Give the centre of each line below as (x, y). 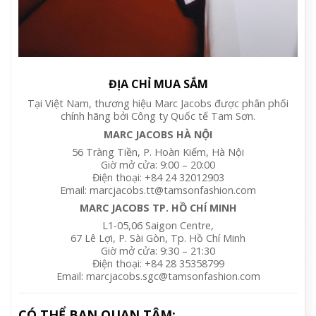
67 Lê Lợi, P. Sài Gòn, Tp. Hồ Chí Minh (158, 238)
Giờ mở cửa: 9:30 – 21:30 (158, 251)
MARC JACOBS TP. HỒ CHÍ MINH (158, 207)
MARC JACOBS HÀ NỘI (158, 134)
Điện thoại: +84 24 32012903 (158, 177)
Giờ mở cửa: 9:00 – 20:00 (158, 164)
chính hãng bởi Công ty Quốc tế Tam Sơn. (158, 116)
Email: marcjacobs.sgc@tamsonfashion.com (158, 276)
